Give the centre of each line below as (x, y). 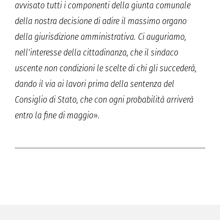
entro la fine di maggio (54, 116)
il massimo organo (154, 21)
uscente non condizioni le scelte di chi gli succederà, (106, 69)
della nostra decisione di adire (68, 21)
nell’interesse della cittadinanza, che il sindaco (96, 53)
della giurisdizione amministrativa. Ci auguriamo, (100, 37)
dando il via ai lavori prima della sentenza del (95, 84)
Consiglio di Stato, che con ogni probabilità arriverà (104, 100)
